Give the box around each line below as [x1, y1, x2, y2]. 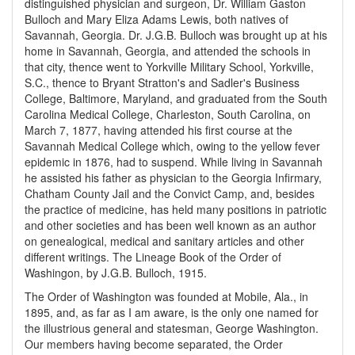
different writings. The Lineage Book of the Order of [25, 249, 281, 265]
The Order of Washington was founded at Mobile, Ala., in [25, 288, 308, 304]
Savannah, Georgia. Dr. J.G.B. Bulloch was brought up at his [25, 27, 327, 43]
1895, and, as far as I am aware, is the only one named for [25, 304, 319, 320]
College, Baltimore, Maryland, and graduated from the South [25, 90, 327, 106]
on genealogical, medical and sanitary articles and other [25, 233, 304, 249]
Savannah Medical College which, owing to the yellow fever [25, 138, 320, 154]
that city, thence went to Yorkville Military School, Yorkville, [25, 59, 314, 74]
